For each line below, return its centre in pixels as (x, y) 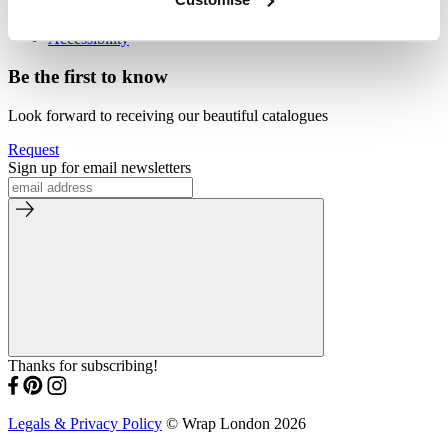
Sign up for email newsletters (99, 168)
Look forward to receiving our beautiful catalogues (168, 116)
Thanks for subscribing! (83, 366)
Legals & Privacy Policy (85, 424)
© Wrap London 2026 (234, 424)
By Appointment (100, 20)
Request (33, 150)
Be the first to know (88, 77)
